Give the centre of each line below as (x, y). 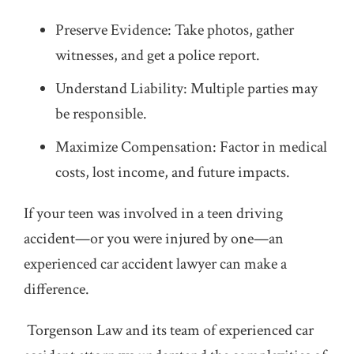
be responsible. (101, 114)
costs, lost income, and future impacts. (173, 172)
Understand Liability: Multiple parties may (186, 88)
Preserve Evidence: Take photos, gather (175, 30)
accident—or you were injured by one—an (154, 239)
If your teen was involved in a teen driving (153, 213)
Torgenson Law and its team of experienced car (170, 330)
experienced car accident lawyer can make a (155, 264)
